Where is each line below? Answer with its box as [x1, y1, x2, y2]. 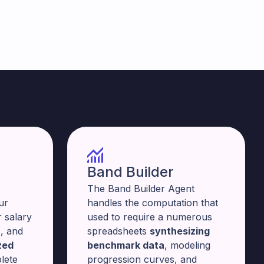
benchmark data [87, 239, 164, 251]
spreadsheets [87, 225, 150, 237]
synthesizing [150, 225, 210, 237]
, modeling [164, 239, 210, 251]
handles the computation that [87, 197, 218, 209]
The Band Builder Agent [87, 183, 194, 194]
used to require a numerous [87, 211, 212, 223]
